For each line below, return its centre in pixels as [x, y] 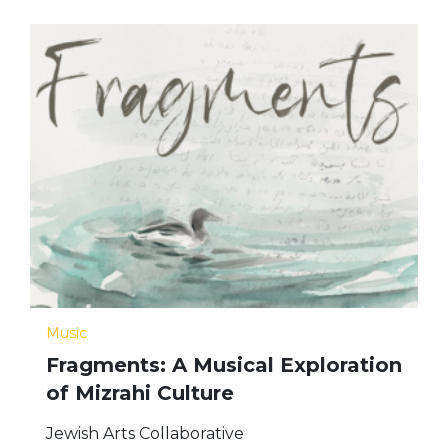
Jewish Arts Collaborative [145, 433]
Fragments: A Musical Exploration [224, 364]
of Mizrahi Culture [143, 392]
